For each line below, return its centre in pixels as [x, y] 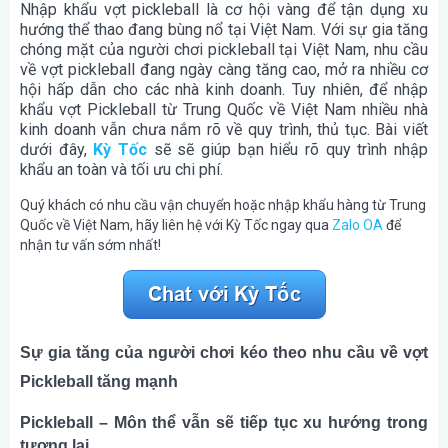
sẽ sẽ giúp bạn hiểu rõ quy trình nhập [288, 149]
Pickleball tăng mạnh [99, 382]
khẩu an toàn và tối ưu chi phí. [121, 169]
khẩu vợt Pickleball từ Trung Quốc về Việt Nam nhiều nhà [224, 109]
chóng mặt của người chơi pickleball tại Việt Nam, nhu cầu [224, 49]
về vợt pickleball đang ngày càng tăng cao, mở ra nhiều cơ [224, 69]
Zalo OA [357, 224]
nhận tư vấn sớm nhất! [90, 244]
